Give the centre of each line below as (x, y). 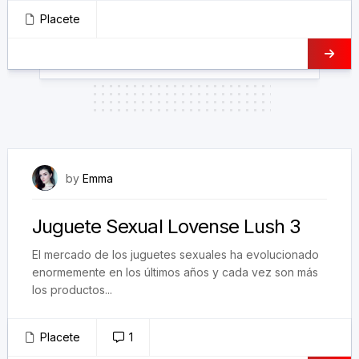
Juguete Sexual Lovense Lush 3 (167, 226)
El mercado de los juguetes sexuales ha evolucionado (175, 254)
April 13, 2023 (291, 177)
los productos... (72, 290)
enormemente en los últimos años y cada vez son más (175, 272)
